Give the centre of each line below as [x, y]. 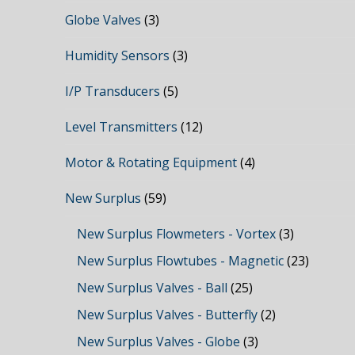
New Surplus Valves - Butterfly [168, 315]
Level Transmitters [122, 127]
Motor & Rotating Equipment [151, 163]
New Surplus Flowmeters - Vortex [177, 234]
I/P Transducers [113, 92]
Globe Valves [103, 20]
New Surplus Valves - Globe [159, 342]
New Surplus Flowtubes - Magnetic [181, 261]
